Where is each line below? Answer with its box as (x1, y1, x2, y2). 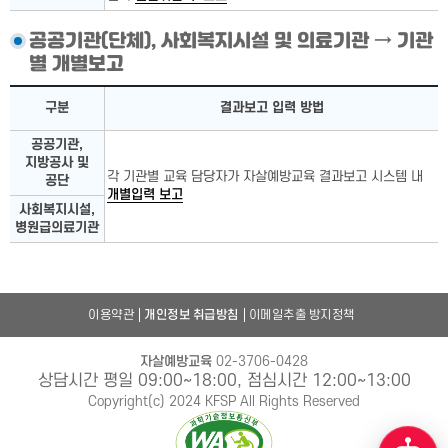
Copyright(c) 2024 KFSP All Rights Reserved (88, 394, 360, 409)
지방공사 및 (25, 155, 89, 170)
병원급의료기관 (15, 220, 99, 235)
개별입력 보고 (107, 187, 183, 202)
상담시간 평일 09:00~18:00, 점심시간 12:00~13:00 (37, 372, 411, 390)
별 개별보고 (29, 51, 124, 78)
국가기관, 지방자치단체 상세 (9, 85, 204, 103)
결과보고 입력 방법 (219, 100, 324, 115)
